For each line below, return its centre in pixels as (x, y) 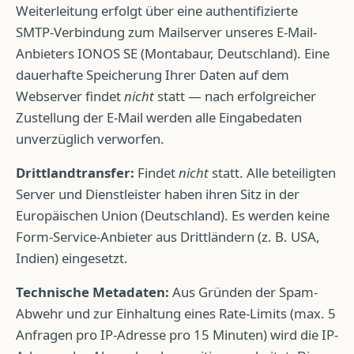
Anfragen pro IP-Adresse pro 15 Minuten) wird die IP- (177, 335)
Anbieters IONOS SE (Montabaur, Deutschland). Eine (173, 53)
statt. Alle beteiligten (272, 173)
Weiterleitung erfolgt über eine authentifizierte (157, 11)
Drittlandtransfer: (75, 173)
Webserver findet (70, 96)
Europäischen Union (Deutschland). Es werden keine (173, 215)
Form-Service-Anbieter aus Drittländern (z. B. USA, (168, 237)
